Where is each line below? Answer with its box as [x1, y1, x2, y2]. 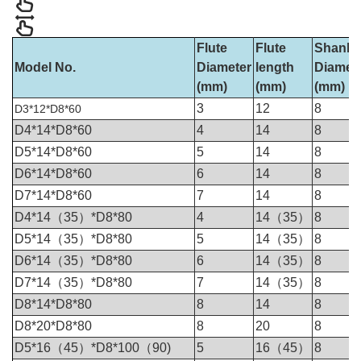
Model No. [15, 60, 76, 75]
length [255, 60, 294, 75]
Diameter [197, 60, 251, 75]
